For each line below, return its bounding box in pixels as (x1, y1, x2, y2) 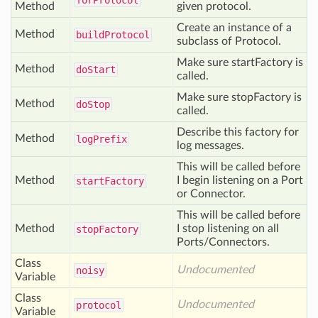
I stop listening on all (177, 223, 279, 234)
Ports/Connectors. (177, 236, 270, 248)
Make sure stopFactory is (177, 92, 302, 103)
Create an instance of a (177, 22, 292, 33)
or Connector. (177, 188, 246, 199)
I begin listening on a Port (177, 175, 303, 186)
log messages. (177, 140, 244, 151)
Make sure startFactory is (177, 57, 303, 68)
